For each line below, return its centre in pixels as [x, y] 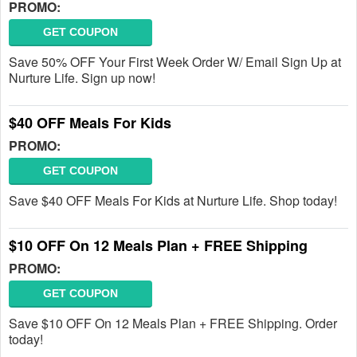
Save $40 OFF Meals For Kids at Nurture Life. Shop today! [173, 200]
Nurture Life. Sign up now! [82, 78]
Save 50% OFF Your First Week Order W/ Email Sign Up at [175, 62]
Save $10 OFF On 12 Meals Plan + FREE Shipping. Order [173, 323]
